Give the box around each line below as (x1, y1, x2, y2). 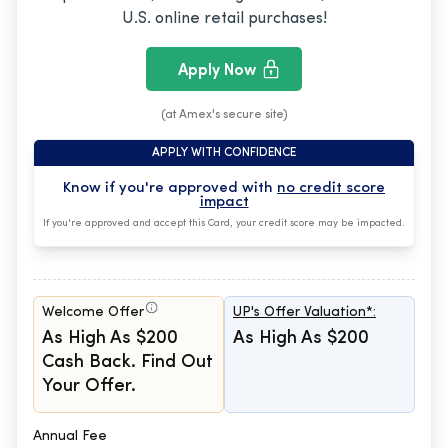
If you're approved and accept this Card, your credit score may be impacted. (43, 218, 405, 230)
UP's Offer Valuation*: (233, 305, 376, 321)
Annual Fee (33, 429, 107, 445)
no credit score (277, 181, 385, 197)
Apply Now (177, 62, 256, 79)
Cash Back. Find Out (42, 353, 213, 373)
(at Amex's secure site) (160, 109, 288, 122)
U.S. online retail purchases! (121, 10, 327, 27)
